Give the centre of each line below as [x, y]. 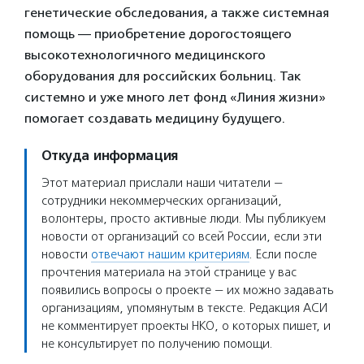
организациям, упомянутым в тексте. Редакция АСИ [184, 308]
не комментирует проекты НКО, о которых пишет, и [186, 326]
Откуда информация [110, 156]
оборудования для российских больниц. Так [163, 76]
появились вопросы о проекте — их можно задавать [187, 290]
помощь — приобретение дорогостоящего [158, 34]
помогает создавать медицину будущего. [155, 118]
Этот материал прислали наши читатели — [162, 183]
